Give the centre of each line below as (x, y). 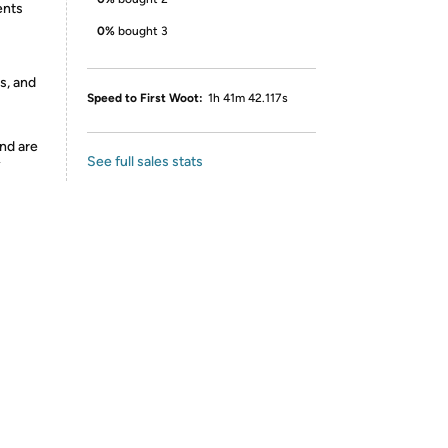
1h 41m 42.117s (248, 98)
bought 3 (143, 31)
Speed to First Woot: (145, 98)
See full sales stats (145, 161)
